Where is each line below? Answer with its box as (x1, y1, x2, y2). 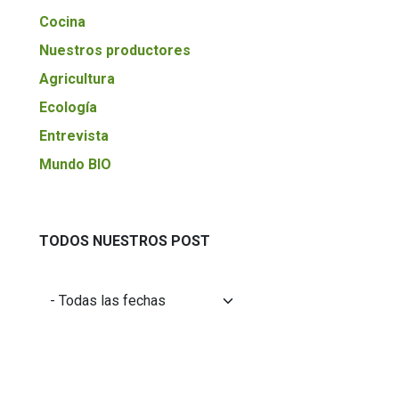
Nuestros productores (39, 42, 191, 59)
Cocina (39, 13, 85, 30)
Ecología (39, 99, 97, 116)
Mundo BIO (39, 156, 111, 173)
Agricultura (39, 70, 115, 87)
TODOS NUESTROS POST (39, 232, 210, 249)
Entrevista (39, 127, 109, 144)
